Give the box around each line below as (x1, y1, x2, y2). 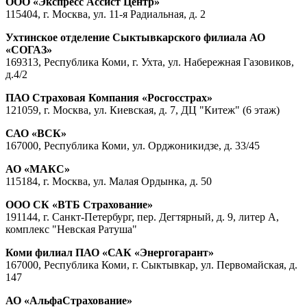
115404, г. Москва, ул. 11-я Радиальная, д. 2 (5, 8, 206, 20)
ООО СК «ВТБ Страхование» (5, 198, 153, 210)
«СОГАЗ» (5, 43, 52, 56)
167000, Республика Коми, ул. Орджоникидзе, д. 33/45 (5, 139, 260, 151)
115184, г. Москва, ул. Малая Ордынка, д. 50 (5, 175, 212, 187)
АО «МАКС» (5, 162, 70, 175)
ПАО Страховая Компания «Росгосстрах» (5, 91, 212, 103)
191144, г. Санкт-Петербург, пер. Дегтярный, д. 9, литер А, (5, 210, 279, 223)
